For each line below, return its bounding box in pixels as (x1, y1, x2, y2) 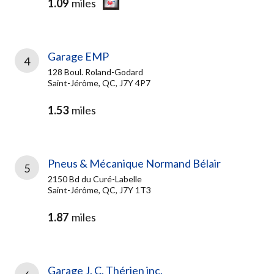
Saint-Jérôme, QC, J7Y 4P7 (48, 78, 150, 88)
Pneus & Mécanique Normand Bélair (48, 157, 221, 170)
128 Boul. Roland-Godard (48, 67, 143, 77)
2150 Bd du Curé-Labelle (48, 174, 142, 184)
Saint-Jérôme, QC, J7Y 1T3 (48, 185, 151, 195)
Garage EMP (48, 50, 109, 63)
